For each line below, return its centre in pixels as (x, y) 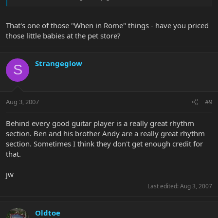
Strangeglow (59, 63)
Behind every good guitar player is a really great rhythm (100, 123)
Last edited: (164, 186)
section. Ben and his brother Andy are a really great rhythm (105, 134)
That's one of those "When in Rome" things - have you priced (107, 25)
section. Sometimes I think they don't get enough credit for (104, 144)
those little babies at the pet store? (63, 35)
